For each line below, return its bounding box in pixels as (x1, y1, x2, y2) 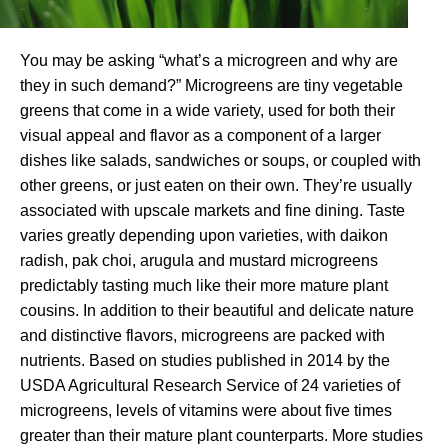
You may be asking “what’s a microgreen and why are (20, 52, 398, 70)
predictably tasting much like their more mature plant (20, 277, 388, 295)
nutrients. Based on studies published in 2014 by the (20, 352, 390, 370)
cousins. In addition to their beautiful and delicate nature (20, 302, 414, 320)
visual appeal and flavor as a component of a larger (20, 127, 381, 145)
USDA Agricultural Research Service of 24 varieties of (20, 377, 400, 395)
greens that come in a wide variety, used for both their (20, 102, 395, 120)
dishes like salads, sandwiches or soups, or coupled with (20, 152, 421, 170)
